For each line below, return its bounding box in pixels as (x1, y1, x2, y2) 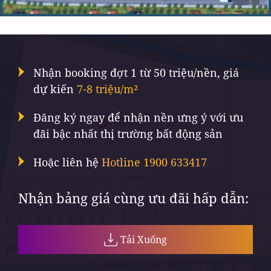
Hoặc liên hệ (33, 154, 99, 169)
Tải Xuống (120, 232, 167, 246)
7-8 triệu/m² (77, 81, 138, 96)
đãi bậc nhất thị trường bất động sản (33, 126, 223, 141)
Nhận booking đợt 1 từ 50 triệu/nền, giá (33, 65, 239, 80)
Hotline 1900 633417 (102, 154, 207, 169)
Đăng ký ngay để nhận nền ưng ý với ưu (33, 109, 243, 125)
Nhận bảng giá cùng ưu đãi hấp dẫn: (18, 188, 249, 207)
